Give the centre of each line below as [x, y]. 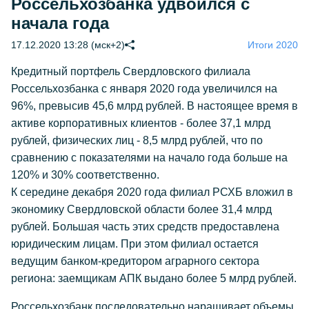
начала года [60, 23]
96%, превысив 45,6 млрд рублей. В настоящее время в [154, 106]
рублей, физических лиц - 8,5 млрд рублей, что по [137, 140]
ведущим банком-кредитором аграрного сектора [135, 261]
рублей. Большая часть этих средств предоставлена [145, 227]
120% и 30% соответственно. [85, 175]
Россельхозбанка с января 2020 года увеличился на [144, 89]
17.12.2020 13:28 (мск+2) [68, 45]
